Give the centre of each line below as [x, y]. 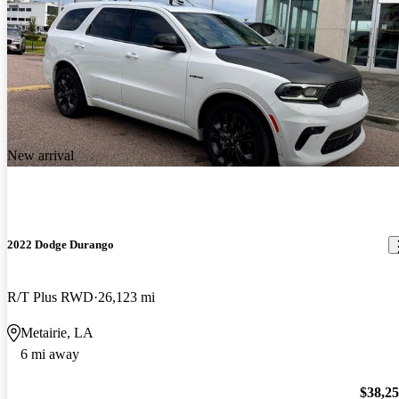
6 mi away [50, 354]
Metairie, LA [57, 333]
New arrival [41, 155]
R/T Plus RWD [50, 297]
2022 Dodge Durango [61, 245]
